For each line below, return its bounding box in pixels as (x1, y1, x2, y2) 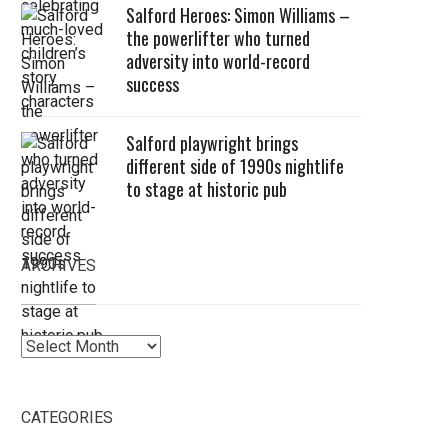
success (126, 71, 180, 97)
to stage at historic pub (126, 176, 288, 202)
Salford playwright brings (126, 130, 299, 156)
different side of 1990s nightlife (126, 153, 345, 179)
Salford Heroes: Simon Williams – (126, 2, 351, 28)
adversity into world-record (126, 48, 311, 74)
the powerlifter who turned (126, 25, 311, 51)
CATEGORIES (21, 408, 114, 427)
